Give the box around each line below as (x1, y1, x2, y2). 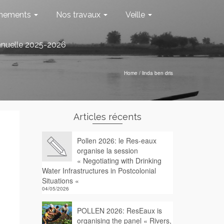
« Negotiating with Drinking (76, 155, 161, 165)
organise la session (76, 145, 138, 155)
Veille (125, 10, 145, 19)
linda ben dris (142, 69, 173, 76)
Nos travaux (56, 10, 100, 19)
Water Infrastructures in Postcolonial (41, 165, 156, 175)
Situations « (41, 175, 81, 185)
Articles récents (73, 111, 141, 122)
